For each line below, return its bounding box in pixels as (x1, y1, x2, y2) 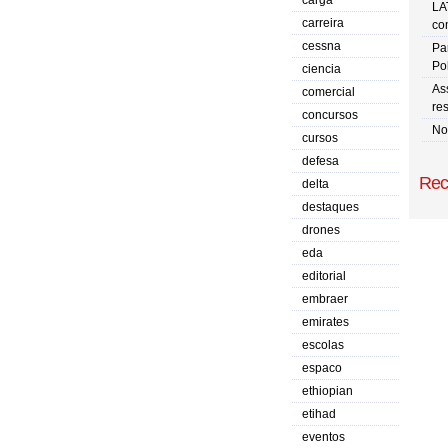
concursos (302, 108, 358, 122)
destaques (302, 200, 359, 214)
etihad (302, 407, 336, 421)
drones (302, 223, 340, 237)
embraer (302, 292, 348, 306)
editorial (302, 269, 346, 283)
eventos (302, 430, 345, 444)
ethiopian (302, 384, 353, 398)
